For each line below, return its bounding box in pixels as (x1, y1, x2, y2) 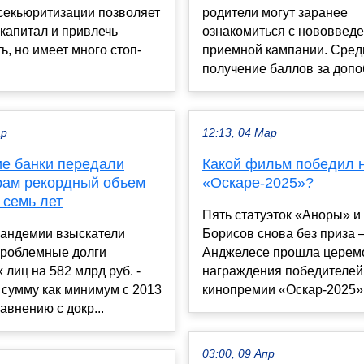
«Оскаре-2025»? (202, 174, 314, 191)
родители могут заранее (202, 5, 348, 19)
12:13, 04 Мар (202, 126, 277, 139)
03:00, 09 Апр (202, 347, 275, 360)
